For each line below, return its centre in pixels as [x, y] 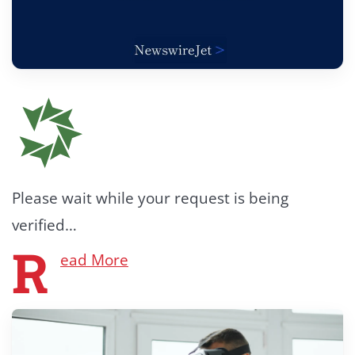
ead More [94, 260]
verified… [44, 225]
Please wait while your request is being [150, 198]
